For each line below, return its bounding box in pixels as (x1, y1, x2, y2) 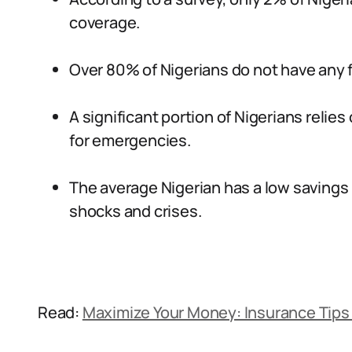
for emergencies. (69, 130, 191, 151)
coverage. (69, 12, 141, 33)
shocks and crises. (69, 200, 202, 222)
